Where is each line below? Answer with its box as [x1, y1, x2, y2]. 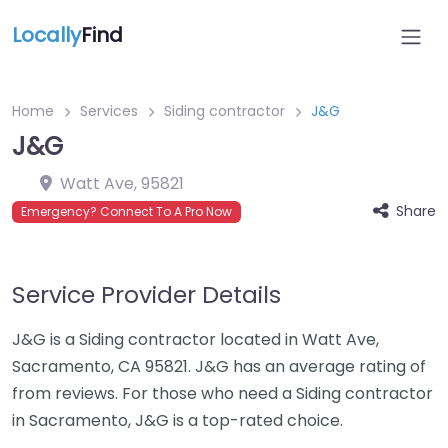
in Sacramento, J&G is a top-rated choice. [12, 409, 343, 432]
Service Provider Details [12, 278, 281, 311]
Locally [12, 21, 81, 49]
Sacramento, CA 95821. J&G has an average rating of [12, 355, 426, 378]
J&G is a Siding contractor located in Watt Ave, [12, 328, 379, 351]
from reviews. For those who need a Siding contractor [12, 382, 433, 405]
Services [80, 101, 138, 121]
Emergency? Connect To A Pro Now [21, 203, 232, 220]
